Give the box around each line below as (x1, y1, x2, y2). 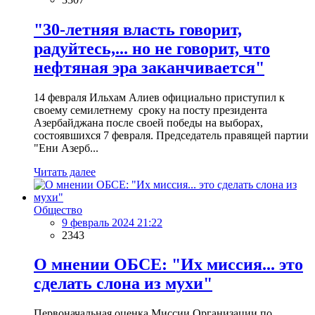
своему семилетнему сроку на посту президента (34, 103, 267, 116)
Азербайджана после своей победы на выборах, (34, 116, 263, 129)
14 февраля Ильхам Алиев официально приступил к (34, 91, 285, 103)
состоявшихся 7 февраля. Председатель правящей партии (34, 129, 309, 141)
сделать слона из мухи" (34, 274, 212, 293)
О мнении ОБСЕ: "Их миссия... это (34, 255, 303, 274)
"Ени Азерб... (34, 141, 98, 154)
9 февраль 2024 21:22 (62, 216, 162, 229)
